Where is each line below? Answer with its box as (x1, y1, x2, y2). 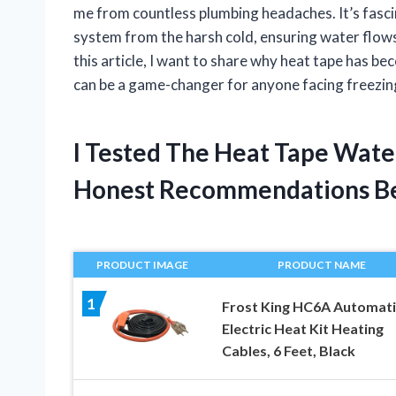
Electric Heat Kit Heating (221, 319, 384, 337)
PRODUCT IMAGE (96, 257, 189, 271)
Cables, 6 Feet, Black (221, 341, 355, 359)
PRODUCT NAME (277, 257, 366, 271)
